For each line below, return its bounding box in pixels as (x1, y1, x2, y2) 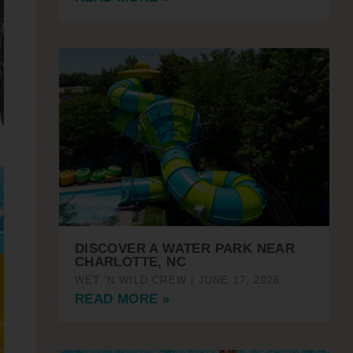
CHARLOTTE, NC (74, 255, 186, 270)
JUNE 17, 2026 (194, 274, 281, 287)
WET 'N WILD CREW (74, 274, 191, 287)
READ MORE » (74, 292, 170, 307)
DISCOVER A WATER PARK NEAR (74, 241, 295, 257)
